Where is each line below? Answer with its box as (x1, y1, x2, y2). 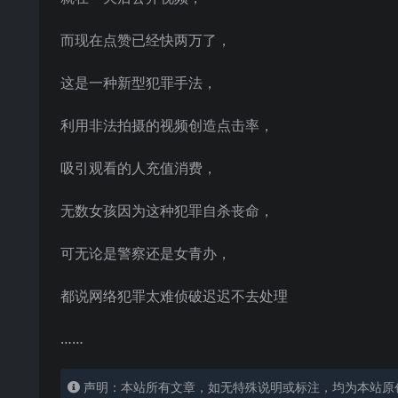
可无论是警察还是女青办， (60, 243, 231, 263)
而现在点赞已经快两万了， (60, 30, 231, 50)
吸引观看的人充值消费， (60, 158, 217, 178)
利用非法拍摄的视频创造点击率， (60, 115, 274, 135)
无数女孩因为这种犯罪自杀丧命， (60, 201, 274, 220)
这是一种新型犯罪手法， (60, 73, 217, 92)
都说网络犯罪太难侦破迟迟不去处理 (60, 286, 288, 306)
